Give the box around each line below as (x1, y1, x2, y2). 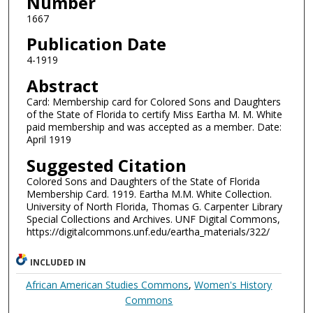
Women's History (194, 278, 272, 292)
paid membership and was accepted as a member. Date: (26, 119, 282, 133)
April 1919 (26, 132, 71, 146)
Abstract (26, 73, 99, 97)
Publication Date (26, 32, 166, 56)
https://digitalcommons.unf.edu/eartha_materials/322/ (26, 224, 270, 238)
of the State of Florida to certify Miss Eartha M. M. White (26, 107, 282, 121)
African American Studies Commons (26, 278, 189, 292)
